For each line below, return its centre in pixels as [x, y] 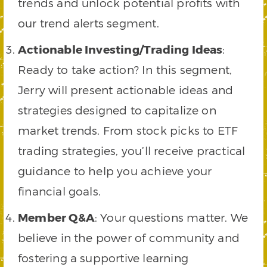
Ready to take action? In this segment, [125, 69]
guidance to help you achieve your [115, 170]
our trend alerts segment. [89, 23]
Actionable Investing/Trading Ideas [120, 49]
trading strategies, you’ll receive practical [132, 150]
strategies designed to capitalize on [117, 110]
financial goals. [60, 191]
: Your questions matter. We [171, 217]
